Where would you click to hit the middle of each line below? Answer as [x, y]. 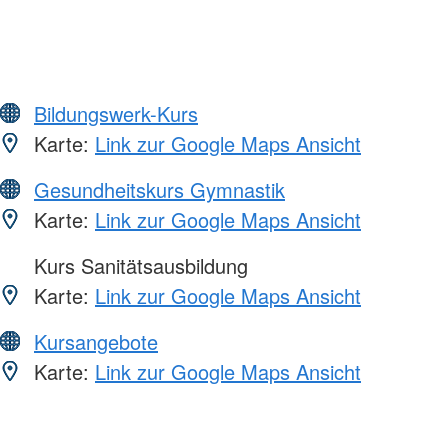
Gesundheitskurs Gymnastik [159, 190]
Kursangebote [96, 342]
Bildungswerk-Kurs [116, 114]
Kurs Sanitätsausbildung [138, 266]
